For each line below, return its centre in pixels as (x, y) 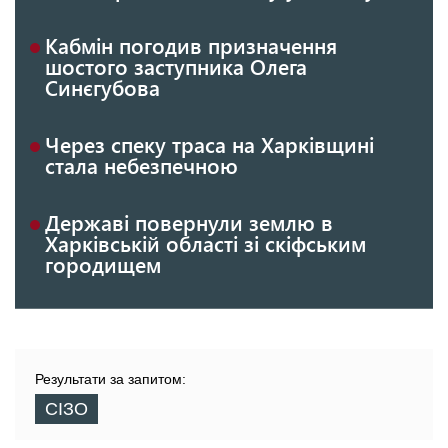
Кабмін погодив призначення (191, 45)
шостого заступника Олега (176, 66)
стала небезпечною (141, 165)
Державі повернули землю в (189, 222)
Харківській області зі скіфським (205, 243)
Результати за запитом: (110, 379)
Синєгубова (102, 87)
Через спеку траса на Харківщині (209, 144)
